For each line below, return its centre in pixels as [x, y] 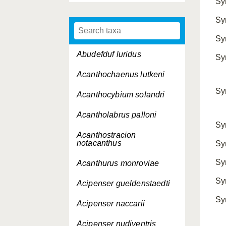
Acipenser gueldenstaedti [123, 183]
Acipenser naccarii [111, 204]
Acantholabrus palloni [117, 115]
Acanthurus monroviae [118, 163]
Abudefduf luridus [109, 54]
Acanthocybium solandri [121, 95]
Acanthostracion [106, 135]
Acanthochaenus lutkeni [121, 74]
